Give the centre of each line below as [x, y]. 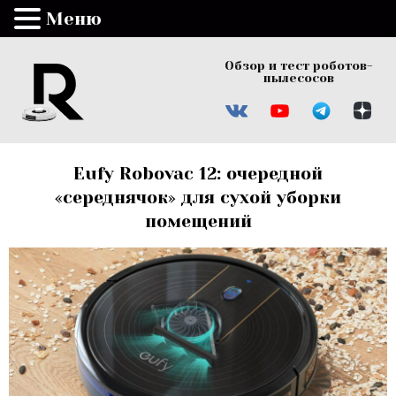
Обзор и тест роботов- [299, 65]
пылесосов [299, 78]
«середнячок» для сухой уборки [198, 197]
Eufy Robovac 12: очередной [198, 173]
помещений [198, 221]
